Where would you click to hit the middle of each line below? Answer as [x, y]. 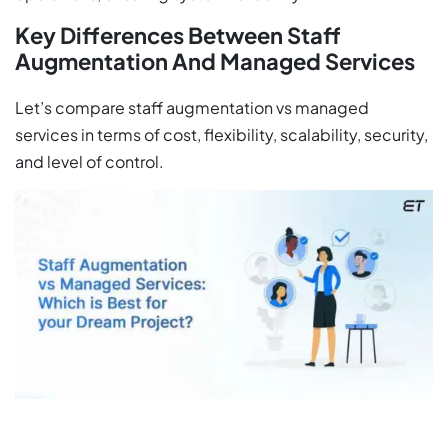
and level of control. [89, 162]
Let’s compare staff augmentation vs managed [192, 108]
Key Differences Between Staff [178, 35]
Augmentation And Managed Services [215, 61]
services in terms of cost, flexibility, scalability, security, [221, 135]
